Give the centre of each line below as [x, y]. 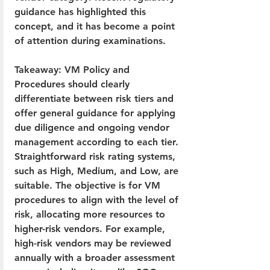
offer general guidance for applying [96, 113]
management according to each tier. [98, 142]
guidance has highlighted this [82, 11]
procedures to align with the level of [98, 199]
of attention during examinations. [90, 40]
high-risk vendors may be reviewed [94, 243]
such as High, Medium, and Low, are [98, 171]
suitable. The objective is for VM [89, 185]
